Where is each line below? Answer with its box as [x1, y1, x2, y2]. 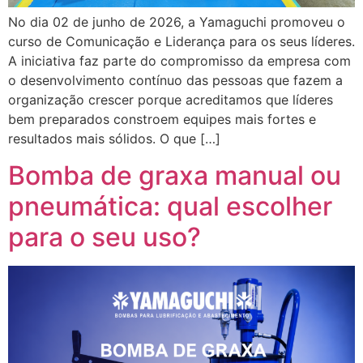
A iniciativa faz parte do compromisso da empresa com [8, 53, 351, 70]
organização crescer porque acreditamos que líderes [8, 92, 333, 109]
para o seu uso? [8, 220, 201, 253]
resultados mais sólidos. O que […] [8, 130, 220, 147]
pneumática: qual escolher [8, 190, 332, 222]
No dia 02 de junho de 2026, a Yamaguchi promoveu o [8, 14, 345, 31]
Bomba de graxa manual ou [8, 159, 341, 191]
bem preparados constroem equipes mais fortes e [8, 111, 316, 128]
